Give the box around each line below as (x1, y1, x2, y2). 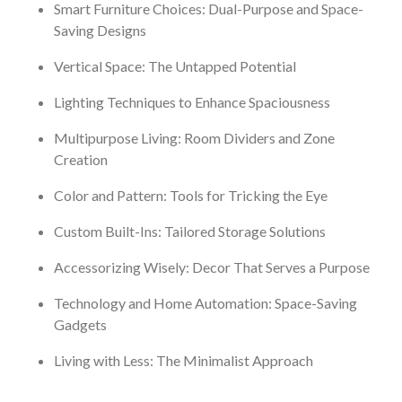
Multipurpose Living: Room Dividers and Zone (54, 128, 335, 146)
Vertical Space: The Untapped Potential (54, 57, 296, 74)
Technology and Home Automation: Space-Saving (54, 293, 357, 311)
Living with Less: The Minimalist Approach (54, 351, 313, 369)
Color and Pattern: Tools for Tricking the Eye (54, 186, 328, 204)
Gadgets (54, 315, 107, 333)
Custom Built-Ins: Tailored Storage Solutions (54, 222, 326, 240)
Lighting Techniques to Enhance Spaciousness (54, 92, 330, 110)
